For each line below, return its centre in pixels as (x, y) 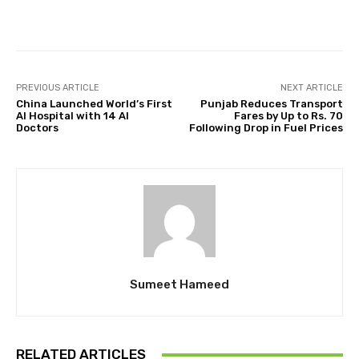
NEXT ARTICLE (311, 88)
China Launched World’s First (94, 104)
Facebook (77, 10)
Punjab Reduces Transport (271, 104)
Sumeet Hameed (179, 284)
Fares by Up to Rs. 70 (288, 116)
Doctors (37, 128)
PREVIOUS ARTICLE (58, 88)
